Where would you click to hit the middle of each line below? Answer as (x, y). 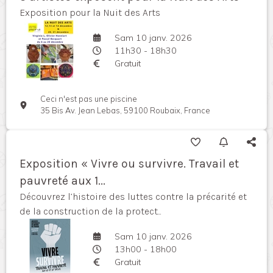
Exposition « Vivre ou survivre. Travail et (129, 164)
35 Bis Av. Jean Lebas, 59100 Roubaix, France (126, 111)
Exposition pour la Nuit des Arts (90, 13)
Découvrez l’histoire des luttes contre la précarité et (133, 197)
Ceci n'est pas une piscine (89, 99)
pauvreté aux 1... (62, 181)
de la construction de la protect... (90, 211)
